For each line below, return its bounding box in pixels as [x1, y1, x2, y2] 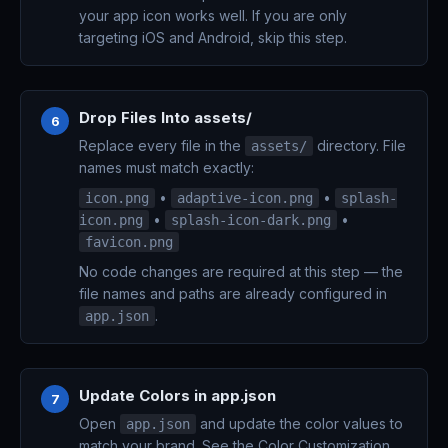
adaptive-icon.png [177, 190, 313, 206]
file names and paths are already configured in [79, 285, 387, 302]
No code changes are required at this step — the [79, 263, 403, 280]
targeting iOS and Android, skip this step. [79, 29, 347, 46]
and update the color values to [196, 415, 403, 432]
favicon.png [85, 234, 173, 250]
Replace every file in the [79, 137, 245, 154]
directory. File [313, 137, 406, 154]
